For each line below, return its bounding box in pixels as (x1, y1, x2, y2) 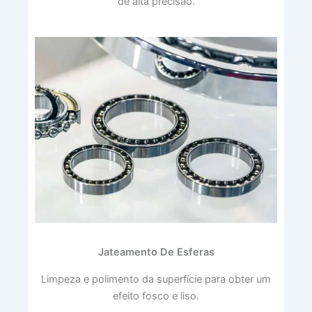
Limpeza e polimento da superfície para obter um (41, 273, 271, 286)
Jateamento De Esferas (97, 246, 214, 259)
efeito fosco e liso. (113, 290, 199, 303)
